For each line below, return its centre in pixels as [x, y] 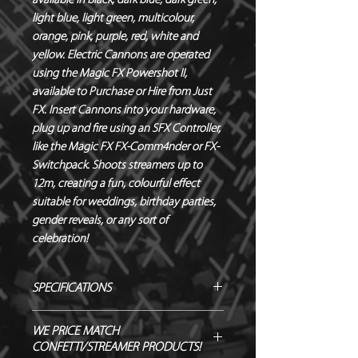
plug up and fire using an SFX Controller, [126, 129]
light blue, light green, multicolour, [113, 18]
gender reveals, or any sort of [100, 221]
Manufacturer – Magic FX [95, 319]
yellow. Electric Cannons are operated [121, 55]
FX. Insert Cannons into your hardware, [124, 110]
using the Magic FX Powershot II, [109, 74]
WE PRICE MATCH [76, 331]
